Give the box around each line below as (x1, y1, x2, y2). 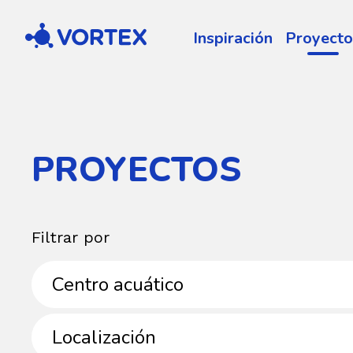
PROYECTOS (32, 147, 241, 194)
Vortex (24, 21, 61, 39)
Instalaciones (31, 260, 102, 277)
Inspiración (193, 27, 273, 49)
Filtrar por (32, 228, 110, 247)
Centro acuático (52, 272, 184, 297)
